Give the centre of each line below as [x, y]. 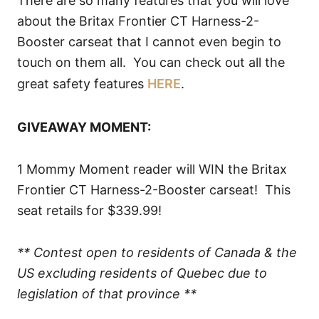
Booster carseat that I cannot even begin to [149, 41]
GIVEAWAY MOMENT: [84, 127]
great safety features [82, 83]
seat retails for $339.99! [89, 210]
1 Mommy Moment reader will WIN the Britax [152, 169]
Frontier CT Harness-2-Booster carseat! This [154, 189]
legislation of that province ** [107, 293]
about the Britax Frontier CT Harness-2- [138, 21]
